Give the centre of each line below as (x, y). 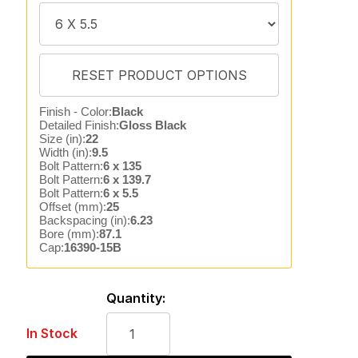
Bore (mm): (69, 234)
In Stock (52, 333)
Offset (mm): (72, 207)
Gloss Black (152, 125)
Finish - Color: (75, 111)
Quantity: (135, 298)
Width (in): (65, 152)
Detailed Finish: (79, 125)
